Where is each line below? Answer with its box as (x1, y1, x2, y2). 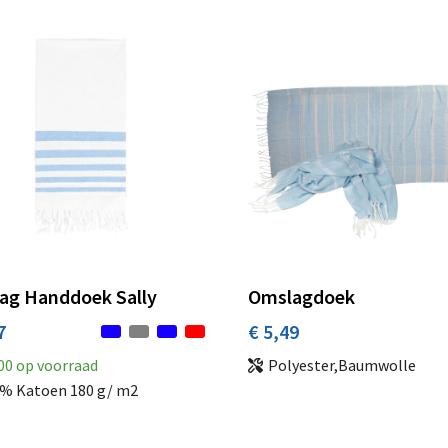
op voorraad (12, 354, 98, 375)
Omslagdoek (248, 283, 356, 309)
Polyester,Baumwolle (268, 354, 417, 375)
